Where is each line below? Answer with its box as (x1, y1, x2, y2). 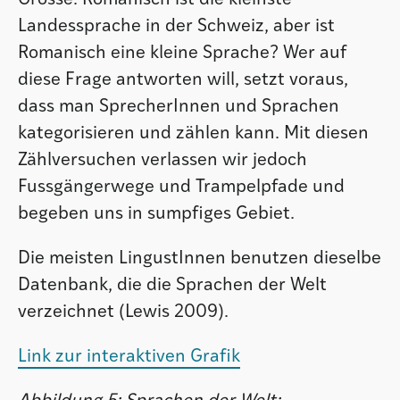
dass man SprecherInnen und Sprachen (18, 97, 339, 116)
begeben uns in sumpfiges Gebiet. (18, 204, 295, 223)
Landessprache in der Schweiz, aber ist (18, 17, 335, 36)
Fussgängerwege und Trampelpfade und (18, 178, 345, 196)
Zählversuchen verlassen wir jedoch (18, 151, 307, 170)
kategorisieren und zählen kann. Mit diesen (18, 124, 369, 143)
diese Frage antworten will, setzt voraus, (18, 71, 348, 89)
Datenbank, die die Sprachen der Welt (18, 276, 327, 295)
